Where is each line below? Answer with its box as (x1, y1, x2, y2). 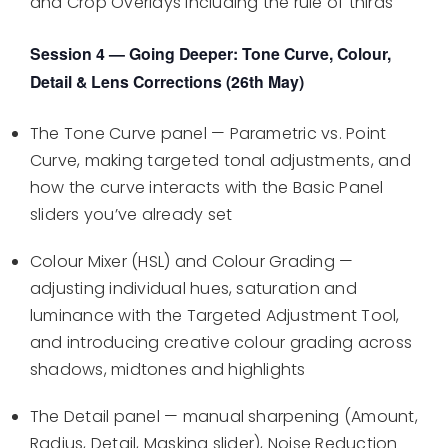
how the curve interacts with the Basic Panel (30, 176, 384, 200)
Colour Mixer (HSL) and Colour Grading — (30, 250, 354, 274)
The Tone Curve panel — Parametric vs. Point (30, 122, 387, 146)
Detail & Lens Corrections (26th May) (30, 70, 304, 94)
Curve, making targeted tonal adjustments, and (30, 149, 411, 173)
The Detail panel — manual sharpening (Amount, (30, 405, 418, 429)
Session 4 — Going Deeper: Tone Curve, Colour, (30, 42, 391, 66)
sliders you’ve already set (30, 203, 233, 227)
